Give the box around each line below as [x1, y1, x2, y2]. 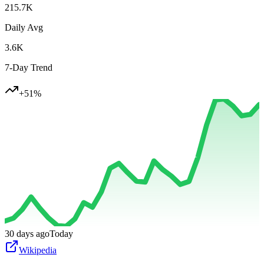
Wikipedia [19, 245, 57, 256]
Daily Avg [5, 22, 43, 33]
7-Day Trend [5, 62, 52, 73]
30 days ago [5, 229, 49, 239]
